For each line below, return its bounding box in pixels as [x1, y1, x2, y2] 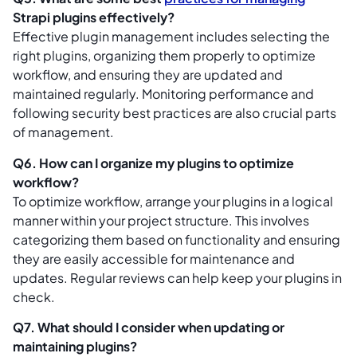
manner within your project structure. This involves [13, 211, 309, 229]
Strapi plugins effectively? [13, 9, 175, 26]
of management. [13, 124, 114, 141]
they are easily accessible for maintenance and [13, 249, 295, 267]
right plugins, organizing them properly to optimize [13, 47, 316, 65]
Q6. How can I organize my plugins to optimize [13, 154, 294, 171]
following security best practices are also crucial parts [13, 104, 336, 122]
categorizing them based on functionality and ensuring [13, 230, 340, 248]
